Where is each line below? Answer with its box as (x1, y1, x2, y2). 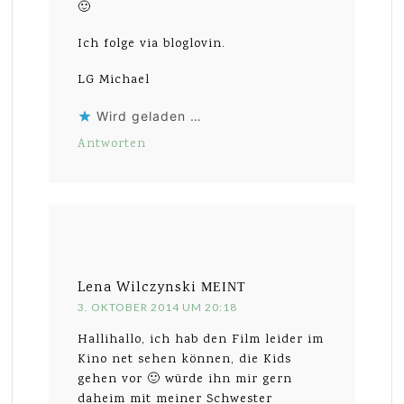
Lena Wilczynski (78, 277, 197, 298)
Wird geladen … (96, 107, 203, 124)
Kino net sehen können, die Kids (78, 350, 292, 369)
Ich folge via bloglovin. (78, 34, 226, 53)
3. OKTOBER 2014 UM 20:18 (78, 299, 238, 314)
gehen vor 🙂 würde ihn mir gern (78, 370, 293, 389)
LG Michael (78, 70, 151, 89)
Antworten (78, 134, 147, 153)
